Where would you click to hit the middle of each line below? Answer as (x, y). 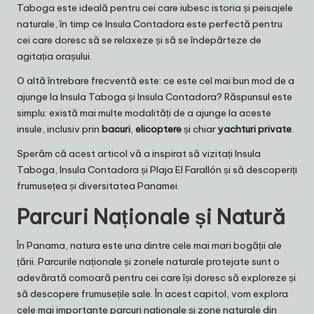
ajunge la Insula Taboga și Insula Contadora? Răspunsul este (155, 97)
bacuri (116, 129)
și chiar (200, 129)
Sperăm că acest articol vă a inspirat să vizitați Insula (139, 154)
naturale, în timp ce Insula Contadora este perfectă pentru (150, 24)
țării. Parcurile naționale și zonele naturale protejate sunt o (148, 262)
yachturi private (255, 129)
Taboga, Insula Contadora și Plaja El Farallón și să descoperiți (157, 170)
